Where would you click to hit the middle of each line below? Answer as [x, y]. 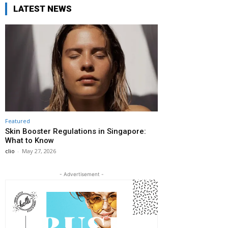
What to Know [30, 141]
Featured [18, 121]
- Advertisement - [81, 174]
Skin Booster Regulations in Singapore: [76, 132]
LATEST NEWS [42, 9]
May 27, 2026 [39, 151]
